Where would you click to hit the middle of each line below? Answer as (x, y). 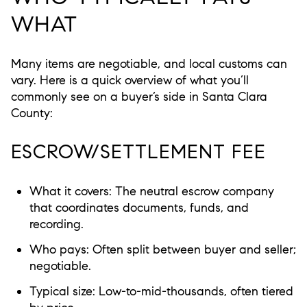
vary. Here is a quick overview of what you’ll (130, 81)
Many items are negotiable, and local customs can (149, 64)
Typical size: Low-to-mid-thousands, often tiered (161, 292)
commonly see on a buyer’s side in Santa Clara (139, 97)
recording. (56, 224)
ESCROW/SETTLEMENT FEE (138, 151)
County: (32, 113)
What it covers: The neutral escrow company (151, 191)
